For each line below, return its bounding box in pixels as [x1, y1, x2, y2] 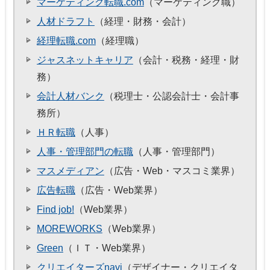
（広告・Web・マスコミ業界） [104, 166, 240, 177]
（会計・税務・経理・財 [133, 55, 239, 66]
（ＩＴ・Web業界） [63, 243, 151, 254]
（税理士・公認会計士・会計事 [104, 91, 239, 102]
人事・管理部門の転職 [37, 146, 133, 157]
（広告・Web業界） [75, 185, 163, 196]
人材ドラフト [37, 16, 95, 27]
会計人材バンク [37, 91, 104, 102]
